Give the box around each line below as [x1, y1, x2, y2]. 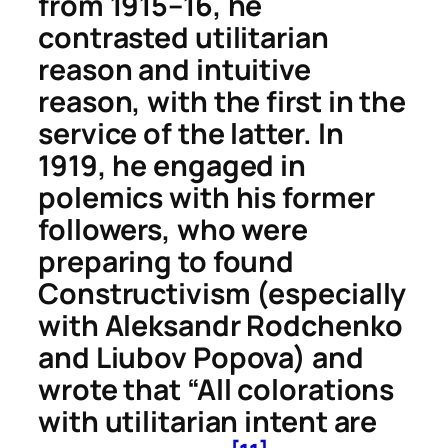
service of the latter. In [38, 114, 344, 154]
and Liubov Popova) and [38, 338, 364, 378]
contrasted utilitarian [38, 18, 329, 58]
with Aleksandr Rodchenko [38, 306, 403, 346]
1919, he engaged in [38, 146, 307, 186]
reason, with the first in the [38, 82, 407, 122]
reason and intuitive [38, 50, 311, 90]
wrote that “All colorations [38, 370, 395, 410]
